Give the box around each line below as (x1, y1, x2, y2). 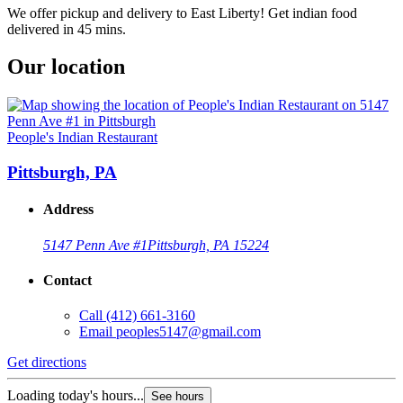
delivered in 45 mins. (7, 21, 126, 37)
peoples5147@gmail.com (116, 324, 261, 340)
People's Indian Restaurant (7, 130, 157, 146)
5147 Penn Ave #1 (43, 237, 148, 253)
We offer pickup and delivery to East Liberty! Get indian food (7, 4, 357, 21)
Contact (43, 272, 92, 288)
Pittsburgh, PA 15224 (148, 237, 269, 253)
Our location (7, 55, 125, 79)
